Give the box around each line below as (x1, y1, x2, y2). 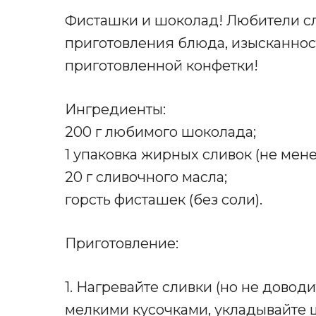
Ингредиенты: (65, 101, 166, 119)
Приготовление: (65, 235, 178, 253)
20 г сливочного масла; (65, 169, 227, 186)
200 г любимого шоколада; (65, 123, 256, 141)
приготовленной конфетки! (65, 57, 258, 75)
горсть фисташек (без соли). (65, 191, 262, 209)
